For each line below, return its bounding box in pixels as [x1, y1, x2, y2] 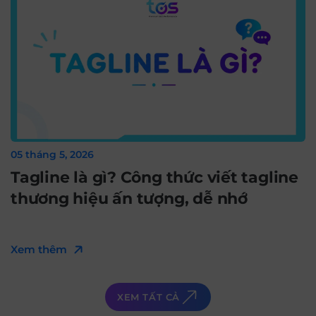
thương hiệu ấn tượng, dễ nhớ [11, 189, 248, 208]
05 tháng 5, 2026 [11, 148, 99, 161]
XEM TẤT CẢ [117, 291, 180, 303]
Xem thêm [11, 243, 67, 256]
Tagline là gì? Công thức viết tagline [11, 168, 298, 187]
